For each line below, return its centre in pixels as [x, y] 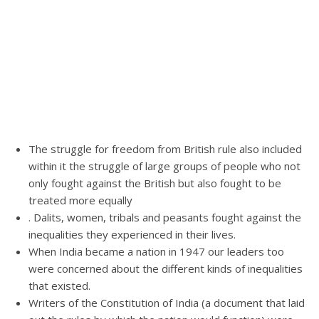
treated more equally [80, 200]
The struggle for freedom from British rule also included [165, 149]
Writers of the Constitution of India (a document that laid [167, 303]
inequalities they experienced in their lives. [132, 234]
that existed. [59, 286]
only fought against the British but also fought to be [155, 183]
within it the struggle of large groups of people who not [164, 166]
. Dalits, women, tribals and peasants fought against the [165, 217]
